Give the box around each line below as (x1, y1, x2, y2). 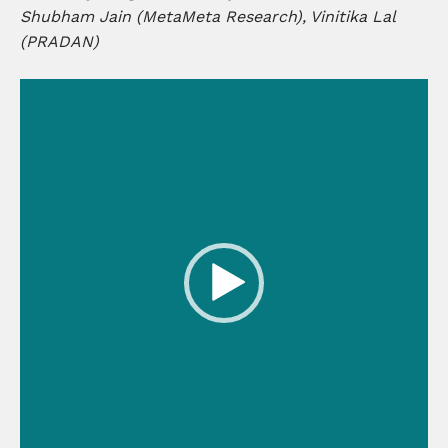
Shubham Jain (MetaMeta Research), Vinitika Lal (20, 7, 395, 26)
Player (19, 106, 67, 125)
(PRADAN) (20, 32, 99, 51)
